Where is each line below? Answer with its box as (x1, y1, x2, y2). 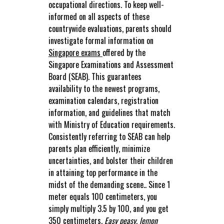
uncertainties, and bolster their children (48, 154, 173, 167)
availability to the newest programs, (48, 82, 159, 95)
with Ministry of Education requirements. (48, 118, 175, 131)
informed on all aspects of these (48, 10, 149, 23)
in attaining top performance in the (48, 166, 157, 179)
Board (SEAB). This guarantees (48, 70, 141, 83)
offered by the (102, 46, 145, 59)
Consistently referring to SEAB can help (48, 130, 170, 143)
